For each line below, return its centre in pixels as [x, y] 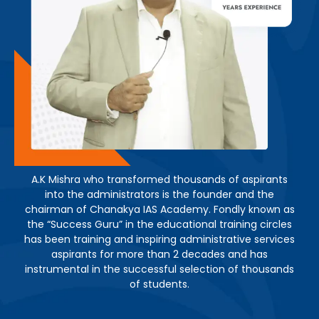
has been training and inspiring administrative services [159, 239]
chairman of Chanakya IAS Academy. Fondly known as [159, 209]
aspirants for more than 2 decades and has [159, 254]
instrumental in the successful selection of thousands [159, 269]
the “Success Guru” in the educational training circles [159, 224]
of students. [159, 284]
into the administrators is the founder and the [159, 194]
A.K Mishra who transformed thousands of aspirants [159, 179]
